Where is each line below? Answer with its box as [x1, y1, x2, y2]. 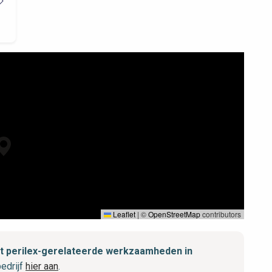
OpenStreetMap [148, 209, 200, 220]
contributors [200, 209, 241, 220]
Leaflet [111, 209, 135, 220]
